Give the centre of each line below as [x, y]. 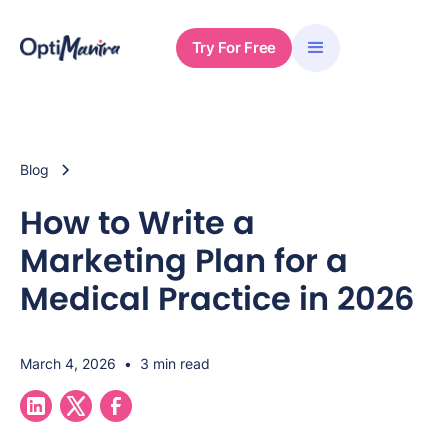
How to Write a [137, 222]
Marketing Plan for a [184, 260]
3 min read [175, 363]
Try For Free [233, 47]
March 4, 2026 [68, 363]
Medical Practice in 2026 [217, 298]
